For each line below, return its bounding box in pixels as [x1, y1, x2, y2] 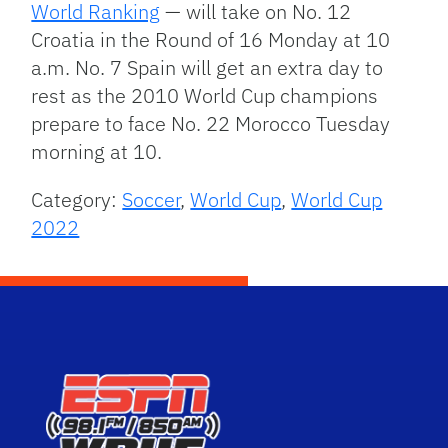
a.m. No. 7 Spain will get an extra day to [31, 54, 384, 82]
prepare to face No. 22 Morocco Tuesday [31, 110, 391, 138]
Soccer [122, 186, 181, 214]
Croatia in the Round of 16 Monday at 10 [31, 26, 391, 54]
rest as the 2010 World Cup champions [31, 82, 379, 110]
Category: [31, 186, 123, 214]
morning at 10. [31, 138, 163, 166]
